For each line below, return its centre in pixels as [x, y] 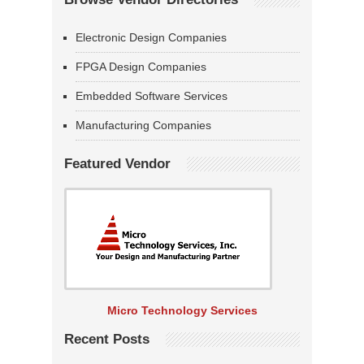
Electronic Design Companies [151, 38]
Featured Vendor [117, 164]
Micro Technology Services [182, 311]
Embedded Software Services [152, 96]
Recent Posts [107, 340]
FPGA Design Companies [141, 67]
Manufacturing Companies [143, 126]
